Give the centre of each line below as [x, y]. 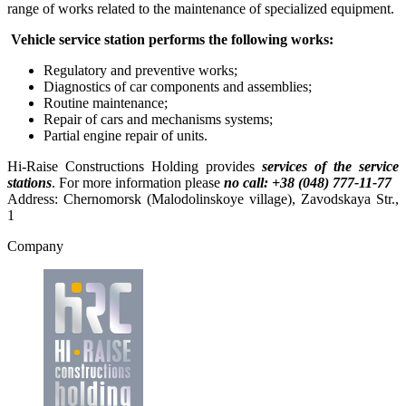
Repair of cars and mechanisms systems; [158, 119]
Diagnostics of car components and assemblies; [178, 86]
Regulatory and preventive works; [140, 70]
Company [35, 246]
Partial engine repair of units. [126, 135]
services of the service [330, 166]
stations [29, 182]
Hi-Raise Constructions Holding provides [135, 166]
